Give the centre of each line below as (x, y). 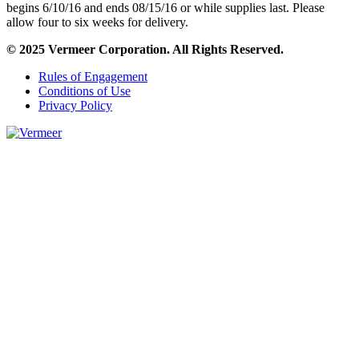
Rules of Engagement (93, 77)
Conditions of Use (85, 91)
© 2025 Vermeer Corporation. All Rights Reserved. (145, 50)
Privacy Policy (75, 106)
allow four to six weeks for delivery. (97, 22)
